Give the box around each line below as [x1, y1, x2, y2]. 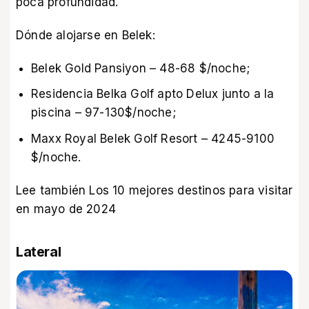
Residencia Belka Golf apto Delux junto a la [31, 87, 275, 101]
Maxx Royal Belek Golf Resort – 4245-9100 [31, 131, 275, 146]
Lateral [16, 243, 61, 261]
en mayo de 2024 [16, 201, 116, 216]
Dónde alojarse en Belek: [16, 28, 155, 43]
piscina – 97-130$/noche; [31, 106, 176, 120]
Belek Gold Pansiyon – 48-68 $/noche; [31, 61, 250, 76]
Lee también [16, 183, 90, 197]
